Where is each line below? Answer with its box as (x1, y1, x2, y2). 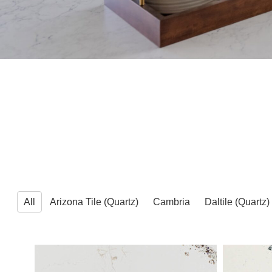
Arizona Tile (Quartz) (49, 197, 138, 208)
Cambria (152, 197, 190, 208)
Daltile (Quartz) (204, 197, 270, 208)
